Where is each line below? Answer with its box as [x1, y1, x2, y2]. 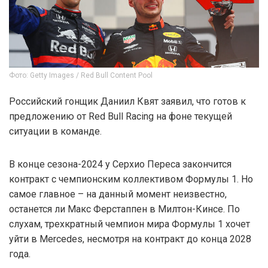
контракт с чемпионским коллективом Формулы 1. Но [9, 173, 253, 185]
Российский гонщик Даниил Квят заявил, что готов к [9, 95, 246, 107]
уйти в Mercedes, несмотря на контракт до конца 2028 [9, 233, 251, 245]
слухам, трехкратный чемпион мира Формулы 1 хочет [9, 218, 250, 230]
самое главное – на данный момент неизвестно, [9, 188, 227, 200]
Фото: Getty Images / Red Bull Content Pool [9, 71, 153, 80]
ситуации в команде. [9, 125, 102, 137]
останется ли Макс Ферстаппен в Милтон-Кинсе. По [9, 203, 240, 215]
